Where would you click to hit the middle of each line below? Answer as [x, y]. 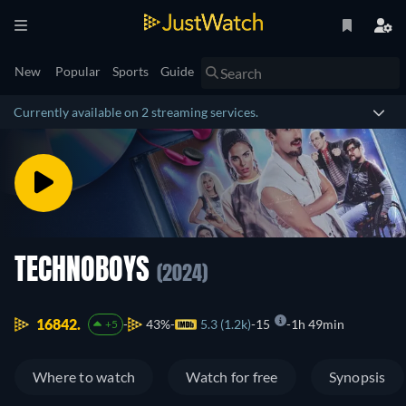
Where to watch [84, 377]
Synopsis [357, 377]
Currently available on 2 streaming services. [136, 112]
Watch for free [232, 377]
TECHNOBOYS [86, 272]
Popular [78, 71]
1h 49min [317, 324]
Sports [130, 71]
